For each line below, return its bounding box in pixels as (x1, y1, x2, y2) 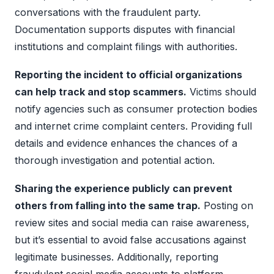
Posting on (201, 199, 253, 212)
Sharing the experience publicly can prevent (15, 182, 232, 194)
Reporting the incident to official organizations (15, 68, 242, 81)
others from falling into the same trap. (15, 199, 201, 212)
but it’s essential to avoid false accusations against (15, 233, 246, 246)
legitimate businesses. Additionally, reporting (15, 250, 218, 263)
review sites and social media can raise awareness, (15, 216, 250, 229)
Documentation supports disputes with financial (15, 23, 235, 35)
